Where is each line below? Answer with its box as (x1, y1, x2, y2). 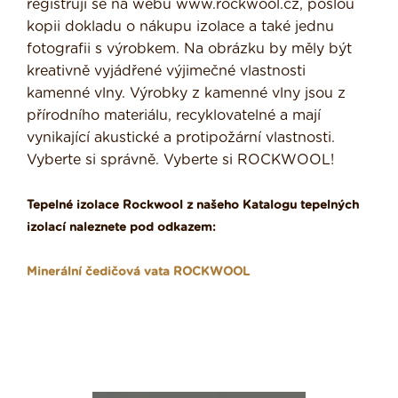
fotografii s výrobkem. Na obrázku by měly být (27, 41, 352, 56)
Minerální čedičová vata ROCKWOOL (27, 265, 250, 278)
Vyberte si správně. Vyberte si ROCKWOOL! (27, 152, 334, 167)
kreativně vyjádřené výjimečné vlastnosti (27, 63, 306, 78)
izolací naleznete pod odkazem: (27, 220, 216, 234)
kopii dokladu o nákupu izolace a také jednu (27, 19, 334, 34)
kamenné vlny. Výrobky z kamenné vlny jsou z (27, 85, 346, 100)
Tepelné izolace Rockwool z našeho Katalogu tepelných (27, 198, 359, 211)
